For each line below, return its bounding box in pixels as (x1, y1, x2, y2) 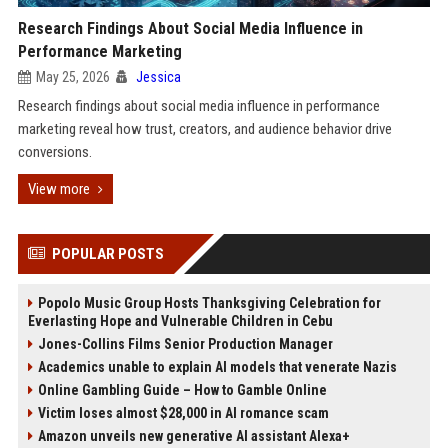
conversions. (17, 143, 92, 161)
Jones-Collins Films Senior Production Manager (37, 336, 333, 352)
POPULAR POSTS (51, 245, 164, 263)
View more (27, 180, 90, 198)
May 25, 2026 (35, 69, 110, 85)
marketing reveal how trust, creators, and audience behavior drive (17, 120, 392, 138)
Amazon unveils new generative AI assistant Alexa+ (37, 428, 350, 444)
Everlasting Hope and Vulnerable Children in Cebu (27, 313, 333, 329)
